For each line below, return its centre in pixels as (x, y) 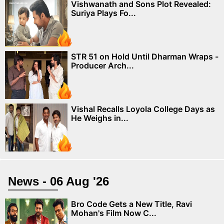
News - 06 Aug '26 (58, 181)
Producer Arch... (102, 66)
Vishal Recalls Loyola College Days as (143, 109)
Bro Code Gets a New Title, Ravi (131, 204)
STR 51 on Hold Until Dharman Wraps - (145, 57)
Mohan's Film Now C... (114, 213)
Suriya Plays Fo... (103, 13)
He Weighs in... (100, 118)
